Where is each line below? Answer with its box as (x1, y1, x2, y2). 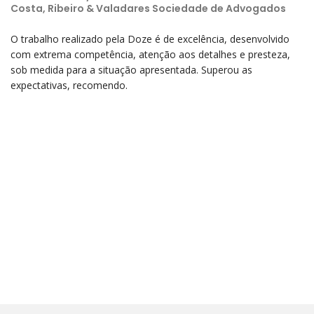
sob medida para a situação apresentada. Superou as (11, 63, 252, 77)
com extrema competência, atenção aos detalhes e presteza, (11, 48, 290, 62)
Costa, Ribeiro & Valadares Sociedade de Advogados (11, 1, 286, 16)
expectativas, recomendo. (11, 78, 128, 93)
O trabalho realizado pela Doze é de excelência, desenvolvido (11, 32, 289, 46)
